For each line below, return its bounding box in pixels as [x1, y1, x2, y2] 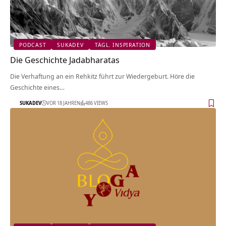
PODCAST [19, 40, 46, 48]
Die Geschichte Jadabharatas [10, 54, 120, 66]
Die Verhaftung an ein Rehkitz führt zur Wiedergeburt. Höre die [10, 72, 195, 81]
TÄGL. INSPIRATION [94, 40, 150, 48]
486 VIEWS [85, 99, 108, 106]
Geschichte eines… [10, 83, 65, 92]
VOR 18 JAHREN [46, 99, 80, 106]
